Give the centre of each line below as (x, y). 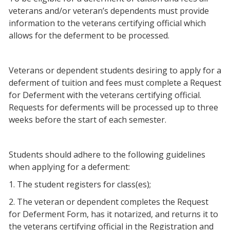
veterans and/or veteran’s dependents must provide (109, 11)
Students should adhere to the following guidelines (107, 155)
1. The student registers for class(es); (80, 184)
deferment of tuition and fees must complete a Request (115, 83)
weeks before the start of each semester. (88, 120)
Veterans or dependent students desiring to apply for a (115, 70)
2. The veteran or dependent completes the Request (109, 202)
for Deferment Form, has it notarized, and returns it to (113, 214)
